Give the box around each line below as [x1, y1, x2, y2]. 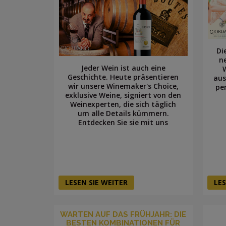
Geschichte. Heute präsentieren [68, 72, 179, 82]
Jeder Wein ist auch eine [81, 63, 165, 73]
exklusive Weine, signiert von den [65, 90, 182, 100]
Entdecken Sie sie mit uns [78, 118, 168, 128]
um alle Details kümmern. [77, 108, 169, 119]
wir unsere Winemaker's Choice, [68, 81, 179, 91]
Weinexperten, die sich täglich [70, 99, 177, 109]
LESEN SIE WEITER [65, 178, 128, 188]
